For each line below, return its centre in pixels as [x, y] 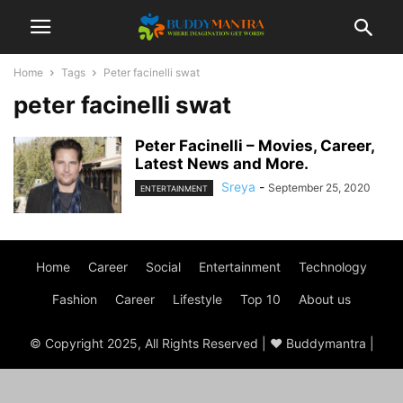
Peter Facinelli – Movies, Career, [255, 146]
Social [163, 267]
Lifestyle [197, 299]
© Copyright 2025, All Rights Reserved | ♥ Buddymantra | [201, 343]
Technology [333, 267]
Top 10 [260, 299]
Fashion [75, 299]
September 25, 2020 [319, 188]
